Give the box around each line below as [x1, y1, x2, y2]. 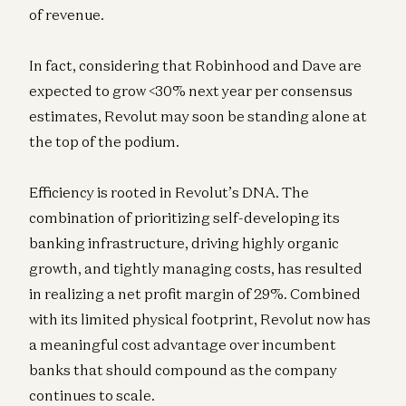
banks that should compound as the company [29, 361, 337, 380]
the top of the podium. [29, 132, 179, 151]
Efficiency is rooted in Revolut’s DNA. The [29, 183, 309, 202]
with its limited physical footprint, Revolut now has [29, 310, 371, 329]
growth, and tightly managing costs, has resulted [29, 259, 362, 278]
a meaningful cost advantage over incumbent [29, 335, 336, 354]
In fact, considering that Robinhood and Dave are [29, 56, 362, 75]
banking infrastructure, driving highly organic [29, 234, 339, 253]
